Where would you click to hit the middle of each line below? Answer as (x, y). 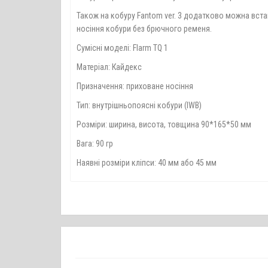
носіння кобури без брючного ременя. (144, 29)
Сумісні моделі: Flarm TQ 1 (122, 48)
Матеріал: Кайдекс (109, 67)
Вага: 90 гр (95, 144)
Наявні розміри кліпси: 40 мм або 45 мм (147, 163)
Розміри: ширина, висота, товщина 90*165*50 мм (164, 124)
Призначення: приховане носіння (135, 86)
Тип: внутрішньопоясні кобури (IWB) (139, 105)
